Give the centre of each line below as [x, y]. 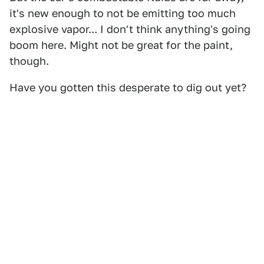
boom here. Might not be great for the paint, [121, 45]
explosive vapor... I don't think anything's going [130, 29]
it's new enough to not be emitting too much [123, 13]
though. [29, 61]
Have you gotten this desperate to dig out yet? [128, 88]
